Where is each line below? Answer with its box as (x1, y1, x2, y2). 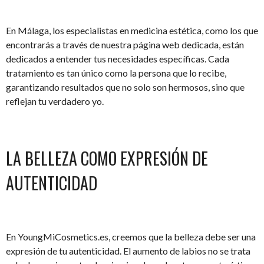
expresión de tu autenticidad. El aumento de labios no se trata (6, 245, 250, 256)
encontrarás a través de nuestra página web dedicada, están (6, 38, 244, 50)
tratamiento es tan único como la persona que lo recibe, (6, 67, 226, 78)
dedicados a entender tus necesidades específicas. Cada (6, 52, 229, 64)
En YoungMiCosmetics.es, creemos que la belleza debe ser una (6, 230, 256, 242)
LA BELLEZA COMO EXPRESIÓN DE (6, 146, 208, 170)
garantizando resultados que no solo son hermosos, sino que (6, 81, 245, 93)
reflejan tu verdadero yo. (6, 95, 104, 107)
